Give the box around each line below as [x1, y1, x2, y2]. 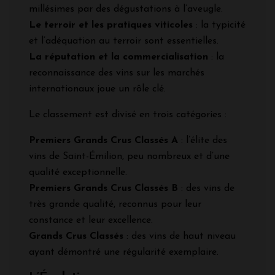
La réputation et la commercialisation [29, 52, 208, 62]
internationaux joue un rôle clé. [29, 83, 166, 94]
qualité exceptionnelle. [29, 167, 127, 177]
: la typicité [193, 20, 246, 30]
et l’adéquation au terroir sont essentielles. [29, 36, 219, 46]
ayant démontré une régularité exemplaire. [29, 247, 219, 257]
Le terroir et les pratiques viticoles [29, 20, 193, 30]
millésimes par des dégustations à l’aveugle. [29, 4, 223, 14]
